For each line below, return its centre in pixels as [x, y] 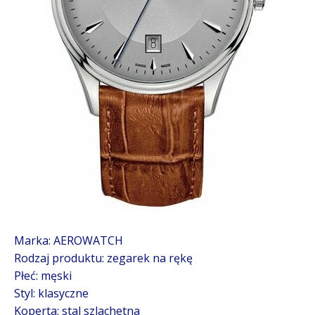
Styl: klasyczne [51, 293]
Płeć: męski [43, 276]
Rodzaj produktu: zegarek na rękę [103, 258]
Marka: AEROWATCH [69, 240]
